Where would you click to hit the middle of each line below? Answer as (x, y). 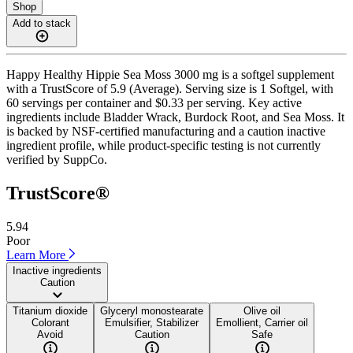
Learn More (37, 255)
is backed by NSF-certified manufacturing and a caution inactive (166, 131)
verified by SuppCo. (57, 159)
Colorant (50, 322)
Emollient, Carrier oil (262, 322)
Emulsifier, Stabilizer (152, 322)
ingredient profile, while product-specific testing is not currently (163, 145)
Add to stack (42, 23)
